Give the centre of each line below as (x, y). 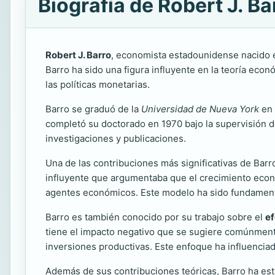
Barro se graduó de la (93, 109)
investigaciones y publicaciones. (116, 138)
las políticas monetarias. (98, 84)
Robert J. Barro (78, 55)
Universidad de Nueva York (200, 109)
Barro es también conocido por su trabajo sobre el (155, 217)
